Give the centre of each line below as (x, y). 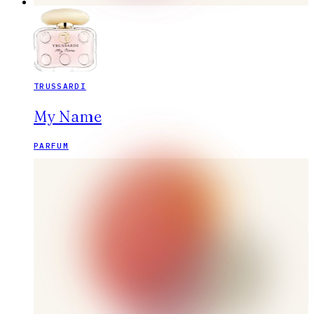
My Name (68, 117)
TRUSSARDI (60, 87)
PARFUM (51, 146)
